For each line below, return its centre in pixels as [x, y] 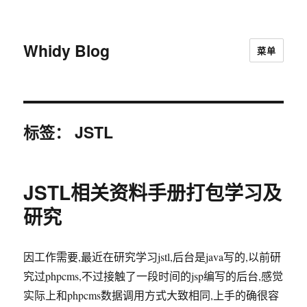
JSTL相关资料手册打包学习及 [153, 192]
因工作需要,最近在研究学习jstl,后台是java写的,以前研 [152, 257]
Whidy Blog [67, 50]
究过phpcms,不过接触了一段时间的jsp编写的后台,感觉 [153, 276]
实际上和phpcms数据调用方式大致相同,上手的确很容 [151, 295]
